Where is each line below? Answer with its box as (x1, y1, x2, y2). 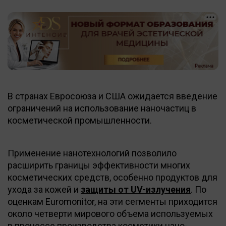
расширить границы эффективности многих (8, 159, 190, 171)
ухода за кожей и (8, 184, 81, 195)
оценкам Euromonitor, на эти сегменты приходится (8, 196, 217, 207)
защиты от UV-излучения (81, 184, 191, 195)
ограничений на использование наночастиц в (8, 102, 196, 114)
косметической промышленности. (8, 115, 152, 126)
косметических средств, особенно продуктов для (8, 172, 217, 183)
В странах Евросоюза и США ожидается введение (8, 90, 217, 101)
